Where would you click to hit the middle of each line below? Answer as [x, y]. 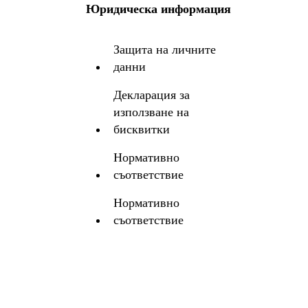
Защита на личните [165, 49]
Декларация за [152, 95]
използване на [152, 112]
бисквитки [142, 129]
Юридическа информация [159, 9]
